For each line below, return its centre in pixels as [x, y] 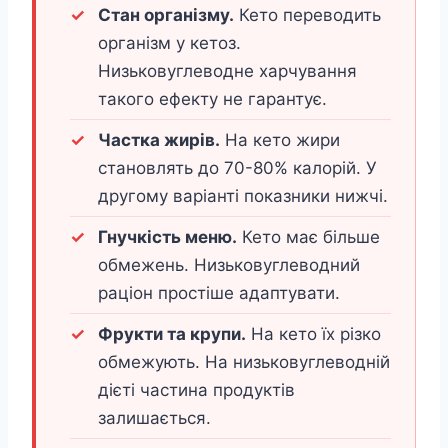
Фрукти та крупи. [172, 334]
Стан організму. [166, 15]
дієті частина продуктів [196, 390]
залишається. [154, 418]
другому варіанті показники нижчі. [243, 196]
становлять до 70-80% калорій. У [237, 168]
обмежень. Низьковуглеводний [229, 265]
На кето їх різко [313, 334]
